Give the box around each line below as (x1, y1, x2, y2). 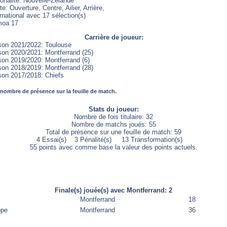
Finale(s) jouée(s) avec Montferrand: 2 (55, 186, 172, 194)
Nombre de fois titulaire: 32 (74, 113, 153, 121)
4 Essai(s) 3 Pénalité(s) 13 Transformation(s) (36, 136, 191, 143)
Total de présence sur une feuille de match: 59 (46, 128, 181, 136)
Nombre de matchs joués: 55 (71, 121, 156, 128)
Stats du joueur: (88, 105, 139, 113)
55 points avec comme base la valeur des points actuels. (29, 143, 198, 151)
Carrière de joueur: (84, 33, 143, 41)
